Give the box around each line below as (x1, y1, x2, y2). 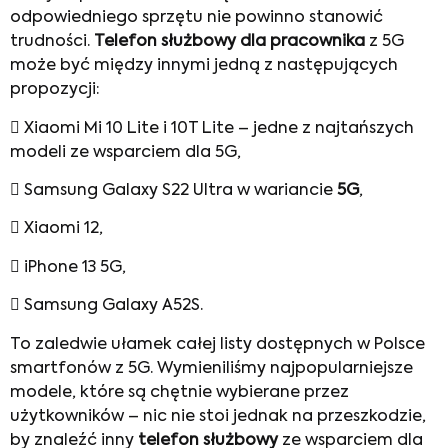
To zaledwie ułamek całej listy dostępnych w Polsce (10, 336, 425, 353)
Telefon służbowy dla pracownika (94, 34, 365, 51)
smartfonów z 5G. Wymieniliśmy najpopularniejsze (10, 360, 413, 377)
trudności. (10, 34, 94, 51)
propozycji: (10, 82, 100, 99)
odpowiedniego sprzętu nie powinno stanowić (10, 10, 383, 27)
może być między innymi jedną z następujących (10, 58, 398, 75)
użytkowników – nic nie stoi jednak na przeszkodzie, (10, 408, 426, 425)
